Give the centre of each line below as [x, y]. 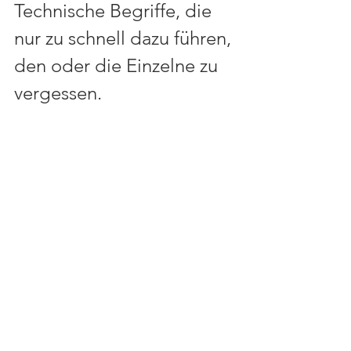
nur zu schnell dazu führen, [125, 38]
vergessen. [60, 93]
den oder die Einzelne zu [118, 66]
